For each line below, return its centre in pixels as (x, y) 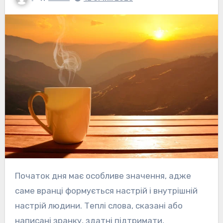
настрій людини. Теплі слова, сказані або (99, 206)
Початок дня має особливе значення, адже (17, 176)
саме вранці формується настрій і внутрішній (106, 191)
